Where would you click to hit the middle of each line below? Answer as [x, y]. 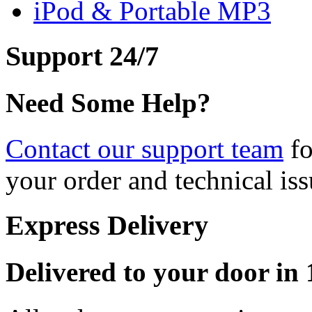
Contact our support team [145, 149]
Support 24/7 [82, 56]
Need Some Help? [108, 103]
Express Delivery [107, 225]
